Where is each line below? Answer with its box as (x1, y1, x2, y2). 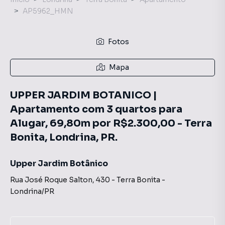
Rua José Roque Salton (10, 175, 92, 184)
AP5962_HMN (23, 7, 73, 16)
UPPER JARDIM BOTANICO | (10, 89, 157, 101)
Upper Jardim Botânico (10, 158, 108, 169)
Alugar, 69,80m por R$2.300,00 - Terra (10, 117, 212, 130)
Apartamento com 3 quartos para (10, 103, 182, 116)
